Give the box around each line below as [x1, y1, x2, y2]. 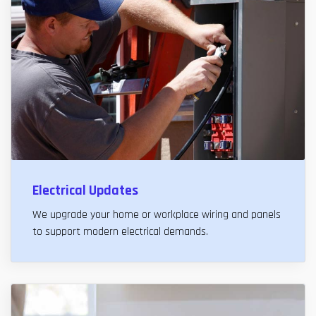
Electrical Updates [32, 181, 138, 200]
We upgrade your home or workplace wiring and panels [32, 207, 281, 222]
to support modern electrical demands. [32, 224, 208, 239]
